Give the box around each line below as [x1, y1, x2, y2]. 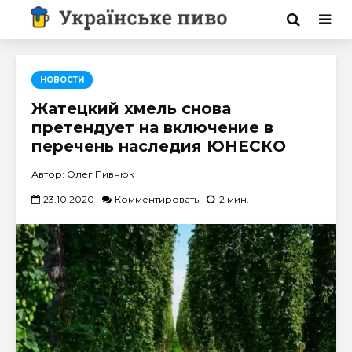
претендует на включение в [31, 118, 273, 137]
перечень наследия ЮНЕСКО [31, 137, 286, 156]
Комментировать [115, 192, 199, 205]
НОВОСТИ [40, 75, 84, 85]
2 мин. [219, 192, 249, 205]
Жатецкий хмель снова [31, 99, 231, 118]
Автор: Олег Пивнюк [31, 168, 134, 180]
